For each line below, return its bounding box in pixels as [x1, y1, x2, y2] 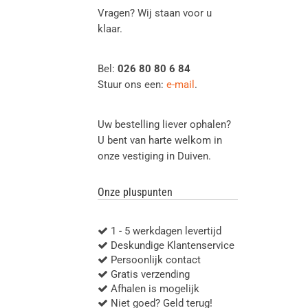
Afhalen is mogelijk [108, 283, 199, 296]
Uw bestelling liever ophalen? [98, 118, 231, 131]
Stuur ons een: [98, 78, 166, 91]
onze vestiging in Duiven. [98, 150, 211, 163]
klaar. [98, 23, 122, 36]
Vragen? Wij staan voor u [98, 7, 212, 20]
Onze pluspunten [98, 186, 173, 199]
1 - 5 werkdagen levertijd [108, 225, 221, 238]
